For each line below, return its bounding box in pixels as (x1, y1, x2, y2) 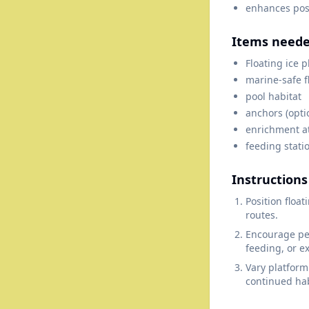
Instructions (232, 171, 308, 188)
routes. (246, 208, 278, 221)
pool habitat (246, 90, 301, 103)
